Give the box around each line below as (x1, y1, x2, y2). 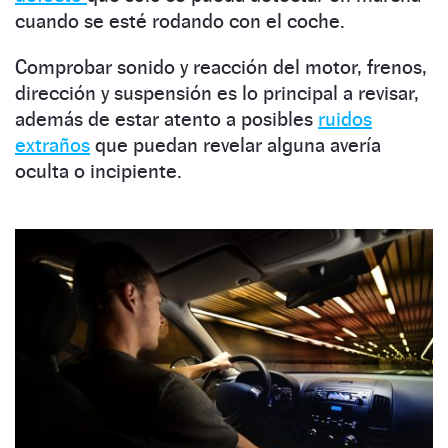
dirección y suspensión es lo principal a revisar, (15, 81, 419, 106)
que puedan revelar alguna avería (90, 133, 381, 158)
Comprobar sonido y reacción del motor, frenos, (15, 55, 427, 80)
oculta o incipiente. (15, 159, 182, 184)
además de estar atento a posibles (15, 107, 318, 132)
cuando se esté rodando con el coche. (15, 9, 345, 34)
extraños (15, 133, 90, 158)
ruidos (318, 107, 372, 132)
